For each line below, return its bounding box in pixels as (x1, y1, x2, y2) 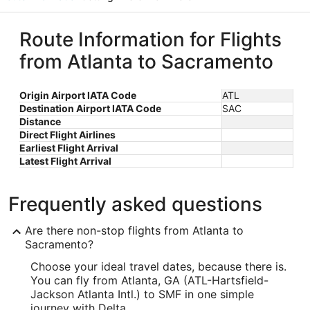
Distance (19, 116, 61, 128)
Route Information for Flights (19, 28, 282, 52)
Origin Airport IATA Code (19, 89, 136, 102)
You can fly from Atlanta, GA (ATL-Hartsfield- (30, 273, 268, 288)
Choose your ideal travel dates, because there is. (30, 259, 286, 274)
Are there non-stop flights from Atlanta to (25, 224, 244, 238)
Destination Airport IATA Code (19, 102, 161, 115)
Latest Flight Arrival (19, 155, 111, 167)
